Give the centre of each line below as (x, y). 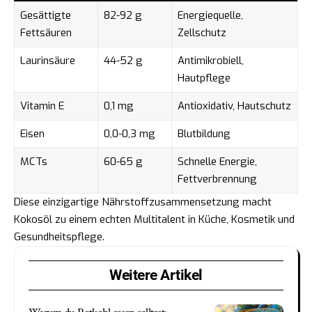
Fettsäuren (46, 33)
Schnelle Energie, (217, 162)
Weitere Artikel (156, 275)
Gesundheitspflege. (59, 237)
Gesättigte (45, 16)
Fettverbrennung (217, 179)
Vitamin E (42, 106)
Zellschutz (202, 33)
